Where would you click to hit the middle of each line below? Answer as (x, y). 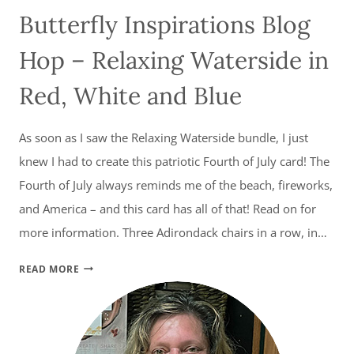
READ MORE (49, 269)
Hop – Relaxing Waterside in (174, 60)
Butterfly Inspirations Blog (165, 24)
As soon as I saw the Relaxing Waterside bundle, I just (164, 137)
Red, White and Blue (130, 95)
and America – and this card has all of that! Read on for (168, 208)
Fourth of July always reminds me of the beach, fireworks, (176, 185)
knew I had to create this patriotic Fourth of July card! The (174, 161)
